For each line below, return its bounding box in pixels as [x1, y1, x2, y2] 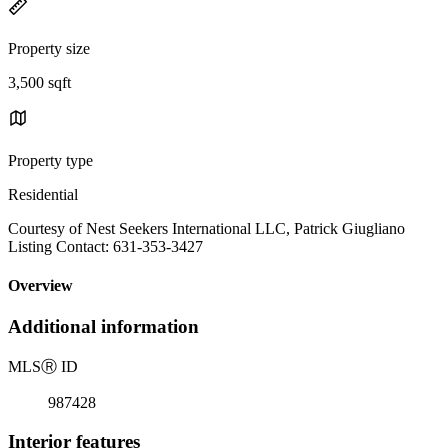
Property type [8, 151, 93, 169]
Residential [8, 185, 78, 203]
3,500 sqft [8, 73, 71, 91]
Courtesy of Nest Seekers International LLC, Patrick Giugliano [8, 219, 405, 237]
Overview [8, 277, 73, 295]
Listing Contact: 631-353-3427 [8, 237, 203, 255]
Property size [8, 39, 90, 57]
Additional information [8, 316, 199, 338]
